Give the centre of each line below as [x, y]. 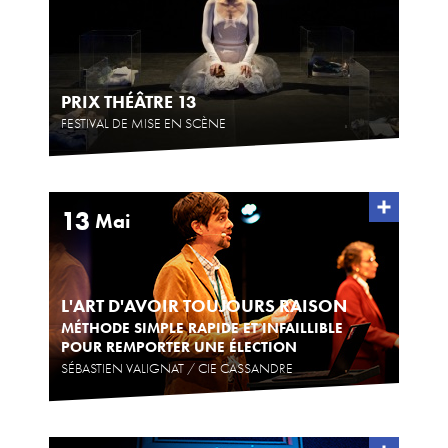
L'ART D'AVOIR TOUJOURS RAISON [204, 306]
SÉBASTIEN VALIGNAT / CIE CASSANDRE [177, 368]
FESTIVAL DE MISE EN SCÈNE [143, 123]
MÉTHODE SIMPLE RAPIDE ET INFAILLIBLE [202, 328]
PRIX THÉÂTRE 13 [129, 102]
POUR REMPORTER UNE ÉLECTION [179, 347]
